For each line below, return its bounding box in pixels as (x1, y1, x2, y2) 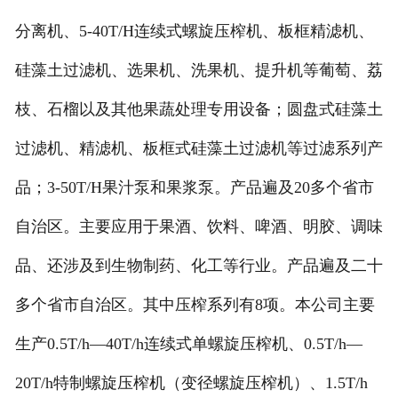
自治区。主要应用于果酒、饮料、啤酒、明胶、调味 (14, 218, 383, 236)
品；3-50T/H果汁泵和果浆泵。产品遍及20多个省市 (14, 179, 374, 197)
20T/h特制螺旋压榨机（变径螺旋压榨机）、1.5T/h (14, 374, 368, 393)
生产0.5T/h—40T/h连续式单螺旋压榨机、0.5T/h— (14, 335, 362, 354)
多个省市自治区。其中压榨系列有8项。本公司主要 (14, 296, 375, 314)
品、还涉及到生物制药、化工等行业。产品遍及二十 (14, 257, 383, 275)
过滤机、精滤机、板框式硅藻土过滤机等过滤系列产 (14, 139, 383, 158)
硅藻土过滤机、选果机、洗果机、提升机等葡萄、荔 (14, 61, 383, 80)
